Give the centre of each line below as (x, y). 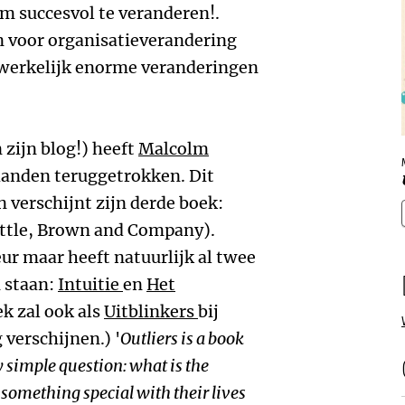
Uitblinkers (151, 311)
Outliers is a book (182, 339)
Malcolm (174, 149)
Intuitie (90, 284)
